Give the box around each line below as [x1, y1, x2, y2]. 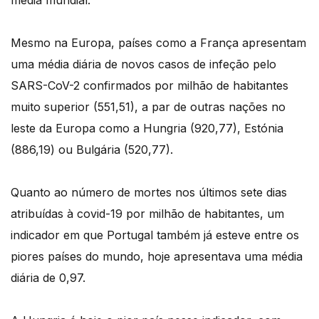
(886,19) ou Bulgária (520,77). [11, 142, 173, 157]
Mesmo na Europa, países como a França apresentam [11, 36, 306, 51]
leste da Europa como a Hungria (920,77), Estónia [11, 121, 283, 136]
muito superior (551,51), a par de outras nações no [11, 100, 286, 115]
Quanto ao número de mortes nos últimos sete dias [11, 185, 287, 200]
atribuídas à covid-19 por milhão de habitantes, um [11, 206, 284, 221]
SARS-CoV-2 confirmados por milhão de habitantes [11, 78, 288, 93]
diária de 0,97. [11, 271, 85, 286]
